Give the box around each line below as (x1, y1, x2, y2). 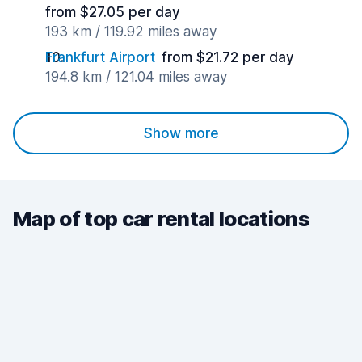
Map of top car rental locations (13, 206, 309, 231)
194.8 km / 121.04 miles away (45, 69, 227, 85)
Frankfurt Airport (45, 49, 155, 65)
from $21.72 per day (162, 49, 294, 65)
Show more (143, 125, 219, 141)
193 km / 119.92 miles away (45, 23, 217, 40)
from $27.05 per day (45, 4, 180, 20)
